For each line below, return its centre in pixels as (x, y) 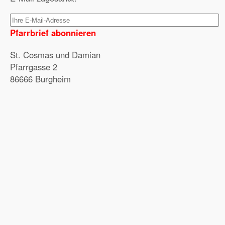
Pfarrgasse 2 (34, 67)
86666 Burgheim (40, 79)
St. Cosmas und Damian (55, 55)
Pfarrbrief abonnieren (53, 33)
